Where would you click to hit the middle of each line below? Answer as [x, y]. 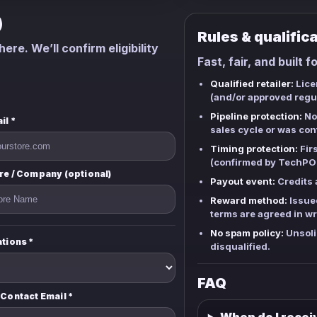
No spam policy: [247, 233]
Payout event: [242, 181]
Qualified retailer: [252, 83]
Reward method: [248, 200]
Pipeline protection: [256, 116]
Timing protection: [254, 149]
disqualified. [240, 246]
